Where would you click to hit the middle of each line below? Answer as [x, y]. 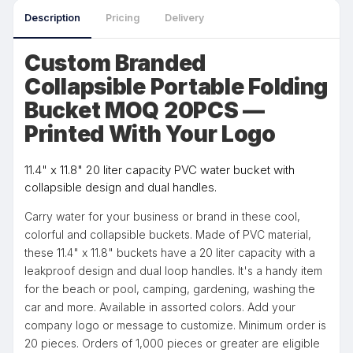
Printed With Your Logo [150, 134]
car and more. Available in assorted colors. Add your [160, 307]
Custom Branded [115, 63]
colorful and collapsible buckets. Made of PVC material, [168, 234]
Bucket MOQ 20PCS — [145, 110]
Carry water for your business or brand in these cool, [162, 216]
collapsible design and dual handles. [121, 187]
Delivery [184, 18]
